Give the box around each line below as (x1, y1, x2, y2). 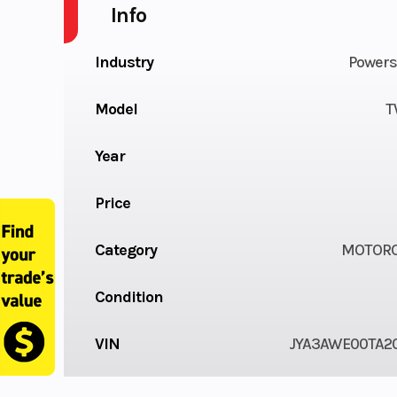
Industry (94, 51, 153, 72)
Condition (94, 286, 163, 307)
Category (94, 239, 157, 260)
